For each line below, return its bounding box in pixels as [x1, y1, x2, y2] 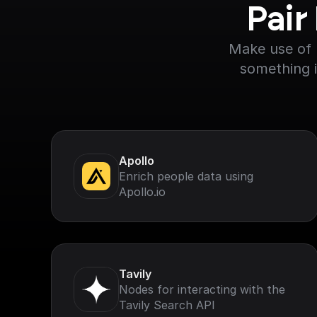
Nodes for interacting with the [119, 282, 285, 296]
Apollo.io [119, 185, 166, 199]
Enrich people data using [119, 169, 253, 183]
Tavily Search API [119, 298, 215, 312]
